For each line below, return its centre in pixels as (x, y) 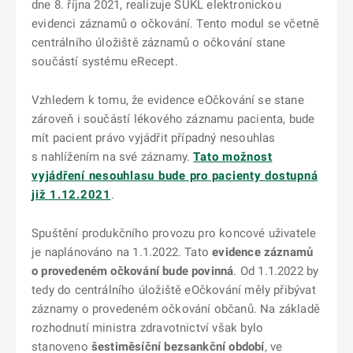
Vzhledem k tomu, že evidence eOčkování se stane (168, 100)
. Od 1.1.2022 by (276, 271)
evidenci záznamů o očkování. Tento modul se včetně (176, 24)
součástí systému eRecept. (105, 61)
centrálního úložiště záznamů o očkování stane (159, 43)
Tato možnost (233, 157)
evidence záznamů (263, 252)
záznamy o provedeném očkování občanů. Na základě (176, 309)
